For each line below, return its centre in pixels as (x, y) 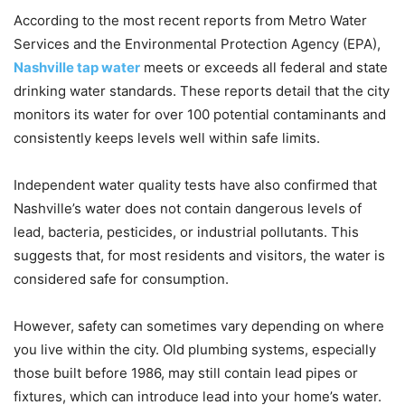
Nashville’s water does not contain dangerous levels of (188, 209)
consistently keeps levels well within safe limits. (167, 138)
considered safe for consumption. (121, 279)
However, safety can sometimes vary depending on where (199, 326)
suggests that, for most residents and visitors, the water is (199, 256)
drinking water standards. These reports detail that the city (202, 91)
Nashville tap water (77, 68)
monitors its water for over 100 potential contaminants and (200, 115)
